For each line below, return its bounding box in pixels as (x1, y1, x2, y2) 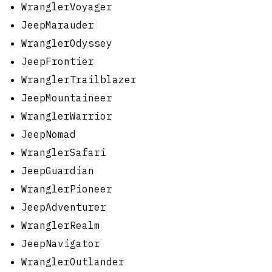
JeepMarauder (21, 18, 94, 31)
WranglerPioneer (21, 182, 112, 195)
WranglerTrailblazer (21, 73, 137, 86)
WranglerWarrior (21, 109, 112, 122)
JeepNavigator (21, 237, 100, 250)
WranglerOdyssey (21, 36, 112, 49)
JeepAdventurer (21, 200, 106, 213)
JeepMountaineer (21, 91, 112, 104)
